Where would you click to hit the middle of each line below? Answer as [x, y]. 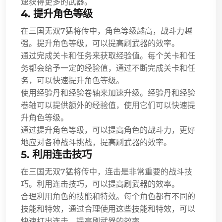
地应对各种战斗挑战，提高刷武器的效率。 [96, 142]
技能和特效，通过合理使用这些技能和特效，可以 [108, 209]
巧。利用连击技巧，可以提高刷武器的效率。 [100, 184]
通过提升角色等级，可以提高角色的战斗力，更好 [108, 130]
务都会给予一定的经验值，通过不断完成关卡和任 [108, 68]
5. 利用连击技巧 [56, 154]
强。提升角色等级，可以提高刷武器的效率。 [100, 43]
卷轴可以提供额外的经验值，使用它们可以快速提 [108, 105]
